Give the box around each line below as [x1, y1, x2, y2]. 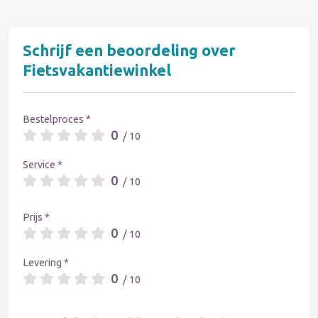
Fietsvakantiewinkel [23, 61, 171, 79]
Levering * [23, 257, 69, 269]
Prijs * [23, 212, 50, 224]
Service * [23, 159, 62, 171]
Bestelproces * [23, 114, 91, 126]
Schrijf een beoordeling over [23, 41, 236, 60]
